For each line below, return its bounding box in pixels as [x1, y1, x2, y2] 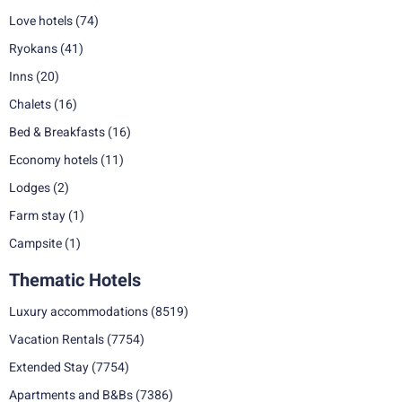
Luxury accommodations [9, 304, 148, 319]
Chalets [9, 97, 51, 111]
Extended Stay [9, 360, 89, 374]
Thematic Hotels [9, 269, 141, 291]
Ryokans [9, 41, 57, 56]
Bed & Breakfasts [9, 125, 105, 139]
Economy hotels [9, 153, 98, 167]
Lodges [9, 180, 50, 195]
